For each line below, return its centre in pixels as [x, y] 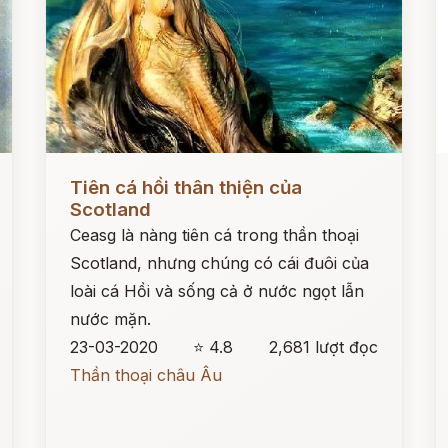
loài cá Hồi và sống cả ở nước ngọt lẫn [217, 291]
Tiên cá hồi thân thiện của [186, 187]
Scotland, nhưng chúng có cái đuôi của [220, 263]
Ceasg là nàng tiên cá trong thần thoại [215, 235]
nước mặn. [111, 319]
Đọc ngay [83, 172]
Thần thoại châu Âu [146, 375]
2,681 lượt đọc [323, 347]
